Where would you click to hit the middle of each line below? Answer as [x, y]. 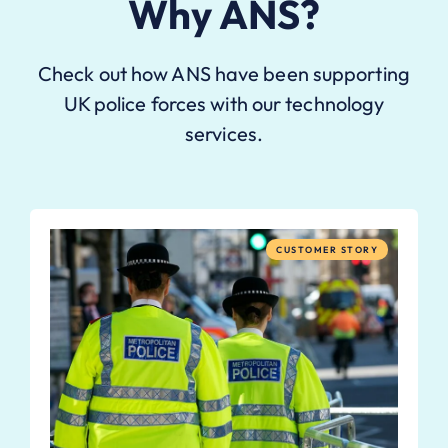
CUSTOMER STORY [327, 250]
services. [224, 134]
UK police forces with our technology [224, 104]
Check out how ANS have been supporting [224, 74]
